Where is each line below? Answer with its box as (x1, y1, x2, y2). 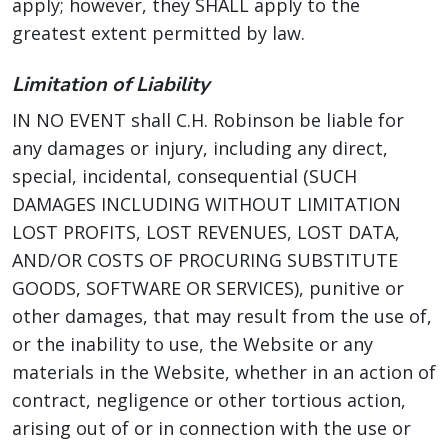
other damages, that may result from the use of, (12, 304, 432, 328)
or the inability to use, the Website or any (12, 332, 373, 356)
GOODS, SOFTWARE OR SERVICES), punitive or (12, 276, 404, 300)
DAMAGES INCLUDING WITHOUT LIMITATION (12, 192, 401, 216)
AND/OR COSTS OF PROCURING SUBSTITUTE (12, 248, 398, 272)
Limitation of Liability (12, 71, 210, 98)
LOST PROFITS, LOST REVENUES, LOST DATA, (12, 220, 400, 244)
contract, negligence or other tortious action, (12, 388, 406, 412)
